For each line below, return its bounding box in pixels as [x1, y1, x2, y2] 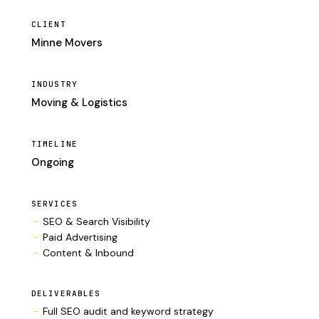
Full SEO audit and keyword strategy [43, 305, 214, 318]
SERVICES [31, 199, 78, 209]
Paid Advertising [43, 231, 117, 244]
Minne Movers [31, 36, 103, 50]
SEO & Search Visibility [43, 215, 150, 228]
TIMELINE [31, 139, 78, 149]
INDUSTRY [31, 79, 78, 89]
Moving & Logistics [31, 95, 127, 110]
